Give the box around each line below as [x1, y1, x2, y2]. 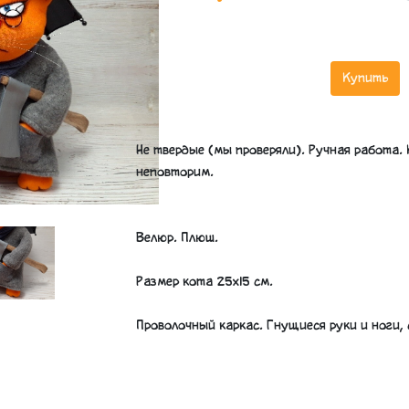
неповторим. [136, 166, 217, 179]
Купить [341, 72, 388, 85]
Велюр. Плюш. [136, 232, 218, 245]
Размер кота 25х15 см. [136, 276, 273, 288]
